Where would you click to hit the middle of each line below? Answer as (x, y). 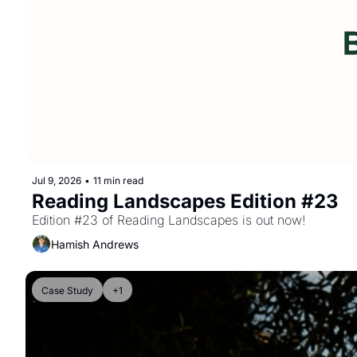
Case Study (67, 290)
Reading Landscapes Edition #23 (185, 201)
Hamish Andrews (95, 244)
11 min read (118, 180)
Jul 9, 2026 (57, 180)
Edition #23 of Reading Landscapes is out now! (169, 220)
